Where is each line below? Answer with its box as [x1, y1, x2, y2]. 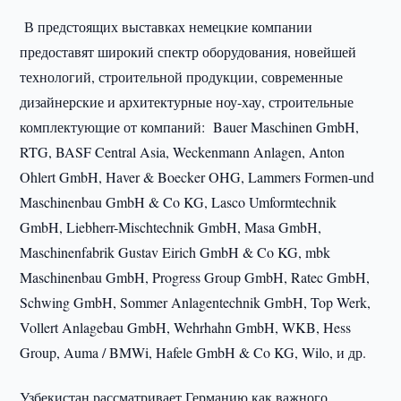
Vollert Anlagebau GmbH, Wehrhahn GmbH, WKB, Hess [20, 318, 352, 337]
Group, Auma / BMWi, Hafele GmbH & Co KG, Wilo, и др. [20, 343, 367, 362]
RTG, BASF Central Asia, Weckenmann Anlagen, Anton [20, 142, 346, 161]
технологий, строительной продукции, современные [20, 67, 344, 86]
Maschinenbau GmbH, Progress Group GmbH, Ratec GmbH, [20, 268, 371, 286]
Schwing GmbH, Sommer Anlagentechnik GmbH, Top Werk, [20, 293, 371, 311]
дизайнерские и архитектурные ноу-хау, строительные [20, 92, 354, 111]
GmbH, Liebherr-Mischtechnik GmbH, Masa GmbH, [20, 218, 322, 236]
